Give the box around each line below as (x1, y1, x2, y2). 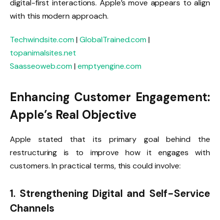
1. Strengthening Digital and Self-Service (10, 187, 210, 200)
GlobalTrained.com (80, 34, 147, 45)
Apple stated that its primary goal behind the (10, 134, 210, 145)
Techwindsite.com (10, 34, 75, 45)
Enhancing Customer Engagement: (10, 89, 210, 105)
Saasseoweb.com (10, 60, 73, 71)
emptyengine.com (78, 60, 141, 71)
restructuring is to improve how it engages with (10, 147, 210, 158)
